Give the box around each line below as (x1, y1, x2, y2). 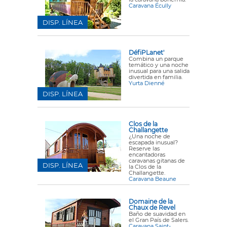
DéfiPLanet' (129, 49, 164, 56)
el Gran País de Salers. (129, 216, 188, 223)
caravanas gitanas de (129, 157, 185, 164)
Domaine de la (129, 198, 173, 205)
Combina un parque (129, 55, 183, 62)
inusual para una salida (129, 67, 190, 74)
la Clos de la (129, 163, 161, 170)
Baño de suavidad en (129, 210, 185, 217)
